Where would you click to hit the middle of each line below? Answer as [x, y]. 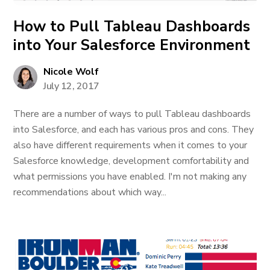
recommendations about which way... [90, 192]
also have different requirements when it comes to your [130, 145]
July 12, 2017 [71, 86]
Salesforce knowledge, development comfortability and [131, 161]
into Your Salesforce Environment [132, 45]
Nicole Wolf [71, 72]
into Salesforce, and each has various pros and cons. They [134, 130]
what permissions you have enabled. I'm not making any [130, 177]
